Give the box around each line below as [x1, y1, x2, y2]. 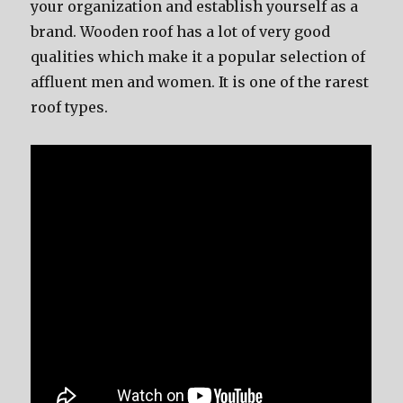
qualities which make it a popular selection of [31, 48, 366, 66]
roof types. [31, 98, 109, 116]
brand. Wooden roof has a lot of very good [31, 22, 331, 40]
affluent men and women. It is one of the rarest [31, 73, 370, 91]
